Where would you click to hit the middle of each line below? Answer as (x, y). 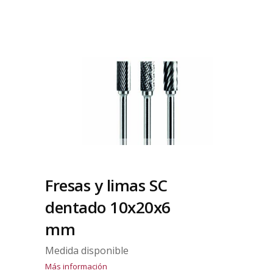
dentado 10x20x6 (108, 207)
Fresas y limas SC (106, 186)
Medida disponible (87, 251)
